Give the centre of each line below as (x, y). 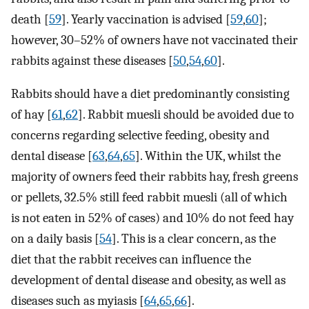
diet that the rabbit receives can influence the (131, 260)
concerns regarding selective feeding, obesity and (140, 136)
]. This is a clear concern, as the (194, 239)
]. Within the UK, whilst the (208, 156)
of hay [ (31, 115)
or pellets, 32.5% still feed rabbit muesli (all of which (149, 198)
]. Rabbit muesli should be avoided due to (186, 115)
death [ (30, 19)
